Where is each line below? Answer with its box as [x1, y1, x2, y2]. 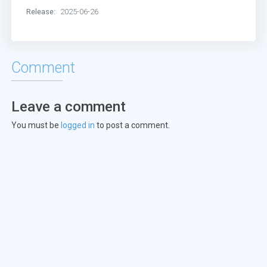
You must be [11, 120, 61, 130]
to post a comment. [95, 120, 170, 130]
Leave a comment [11, 98, 126, 115]
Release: [26, 7, 56, 16]
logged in [61, 120, 95, 130]
